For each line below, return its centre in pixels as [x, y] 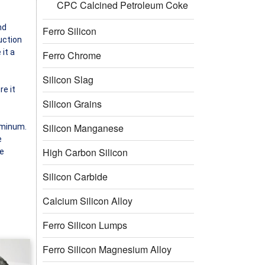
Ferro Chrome [72, 55]
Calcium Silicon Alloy [88, 201]
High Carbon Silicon [85, 152]
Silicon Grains [72, 104]
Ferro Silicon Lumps [85, 225]
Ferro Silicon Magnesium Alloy [107, 249]
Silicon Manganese [83, 128]
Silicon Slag [68, 79]
